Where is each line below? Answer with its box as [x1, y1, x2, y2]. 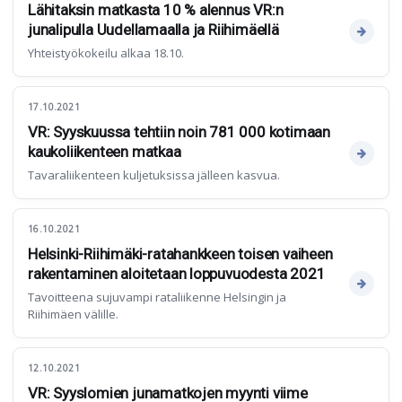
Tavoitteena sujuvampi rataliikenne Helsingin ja [28, 289, 286, 305]
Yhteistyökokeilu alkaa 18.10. [28, 45, 184, 61]
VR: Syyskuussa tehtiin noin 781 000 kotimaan [28, 123, 331, 141]
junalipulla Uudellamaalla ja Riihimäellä [28, 21, 279, 39]
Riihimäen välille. [28, 306, 118, 322]
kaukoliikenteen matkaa [28, 143, 181, 161]
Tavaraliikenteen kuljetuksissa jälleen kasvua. [28, 167, 280, 183]
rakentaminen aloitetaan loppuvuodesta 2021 [28, 265, 326, 283]
